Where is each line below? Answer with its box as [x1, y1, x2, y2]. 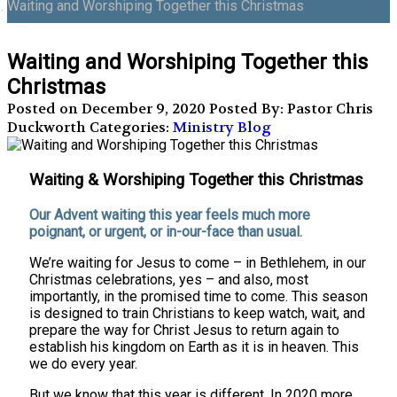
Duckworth [7, 118, 86, 137]
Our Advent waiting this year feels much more [29, 206, 310, 223]
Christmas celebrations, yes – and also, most [29, 270, 308, 288]
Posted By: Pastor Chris [209, 99, 373, 119]
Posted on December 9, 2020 [7, 99, 209, 119]
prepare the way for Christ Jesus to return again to [29, 321, 339, 339]
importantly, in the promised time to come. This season [29, 287, 368, 305]
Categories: [86, 118, 173, 137]
